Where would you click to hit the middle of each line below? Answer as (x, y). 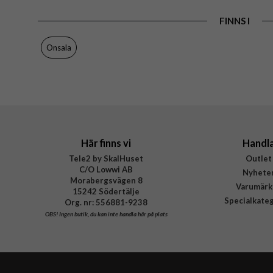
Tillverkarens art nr (84, 59)
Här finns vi (106, 143)
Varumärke (70, 40)
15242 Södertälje (106, 191)
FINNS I (234, 20)
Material (65, 20)
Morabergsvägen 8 (106, 180)
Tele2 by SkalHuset (106, 158)
